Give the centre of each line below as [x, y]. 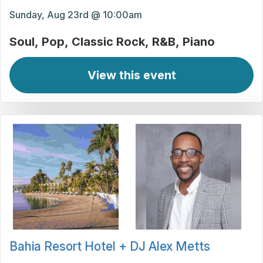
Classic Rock [108, 42]
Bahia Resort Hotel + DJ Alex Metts [110, 247]
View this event [131, 75]
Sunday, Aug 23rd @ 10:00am [76, 15]
